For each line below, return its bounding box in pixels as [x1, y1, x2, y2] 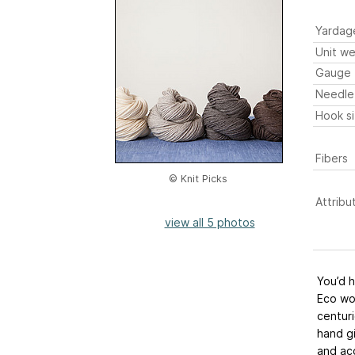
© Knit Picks [168, 173, 227, 185]
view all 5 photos [164, 216, 255, 229]
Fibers [315, 151, 348, 166]
